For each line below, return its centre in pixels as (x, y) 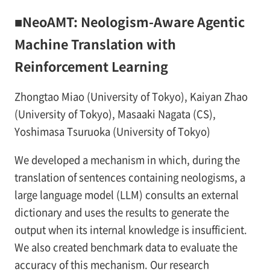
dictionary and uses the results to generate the (121, 212)
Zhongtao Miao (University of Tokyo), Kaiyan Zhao (131, 96)
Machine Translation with (95, 43)
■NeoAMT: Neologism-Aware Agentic (129, 21)
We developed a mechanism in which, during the (127, 159)
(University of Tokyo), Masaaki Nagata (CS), (115, 114)
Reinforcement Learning (91, 66)
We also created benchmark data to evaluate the (126, 247)
